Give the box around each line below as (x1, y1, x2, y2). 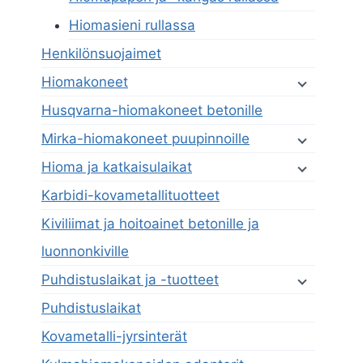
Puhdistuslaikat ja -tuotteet (41, 271, 219, 288)
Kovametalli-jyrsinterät (41, 328, 187, 345)
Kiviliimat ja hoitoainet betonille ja (41, 216, 259, 233)
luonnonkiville (41, 243, 129, 260)
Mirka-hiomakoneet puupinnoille (41, 130, 250, 147)
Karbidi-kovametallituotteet (41, 187, 220, 204)
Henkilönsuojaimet (41, 45, 161, 62)
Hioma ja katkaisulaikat (41, 159, 192, 176)
